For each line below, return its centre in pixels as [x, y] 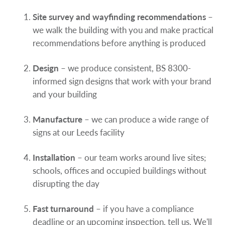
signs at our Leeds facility [78, 132]
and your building [65, 94]
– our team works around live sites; [141, 157]
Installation [55, 157]
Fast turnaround [63, 208]
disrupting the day [66, 183]
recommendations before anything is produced [119, 42]
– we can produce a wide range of [146, 119]
